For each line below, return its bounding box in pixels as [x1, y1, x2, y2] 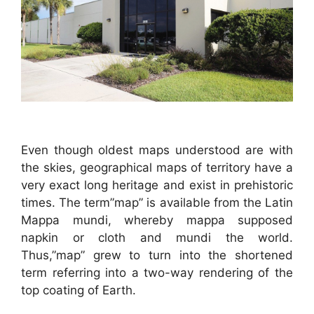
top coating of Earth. [21, 283, 136, 298]
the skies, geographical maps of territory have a [21, 161, 293, 175]
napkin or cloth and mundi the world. [21, 231, 293, 245]
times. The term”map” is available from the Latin [21, 196, 293, 210]
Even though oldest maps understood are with [21, 143, 293, 158]
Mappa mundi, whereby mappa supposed [21, 213, 293, 228]
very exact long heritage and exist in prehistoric [21, 178, 293, 193]
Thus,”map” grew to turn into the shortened [21, 248, 293, 263]
